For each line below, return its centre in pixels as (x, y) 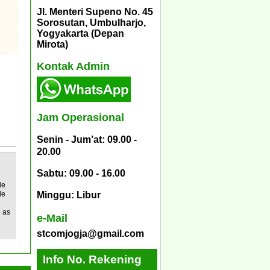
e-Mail (52, 218)
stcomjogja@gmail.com (90, 233)
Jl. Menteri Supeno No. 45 (95, 11)
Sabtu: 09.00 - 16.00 (81, 174)
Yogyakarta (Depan (80, 33)
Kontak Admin (73, 67)
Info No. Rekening (92, 259)
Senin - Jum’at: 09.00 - (87, 140)
